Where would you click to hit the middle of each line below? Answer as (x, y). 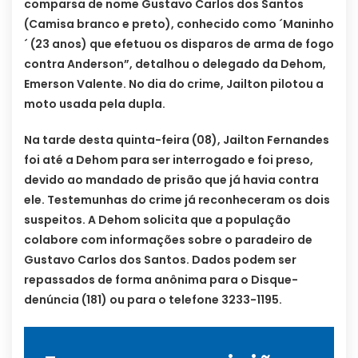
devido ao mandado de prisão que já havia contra (171, 180)
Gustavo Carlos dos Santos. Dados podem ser (160, 260)
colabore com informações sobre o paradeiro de (168, 240)
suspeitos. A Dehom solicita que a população (157, 220)
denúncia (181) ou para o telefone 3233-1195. (153, 300)
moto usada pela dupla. (95, 104)
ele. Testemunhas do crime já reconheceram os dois (177, 200)
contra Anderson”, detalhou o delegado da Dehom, (175, 64)
